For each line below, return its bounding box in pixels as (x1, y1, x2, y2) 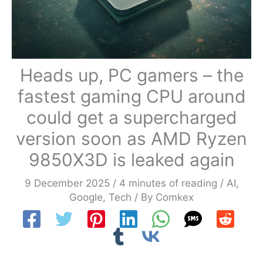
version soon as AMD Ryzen (16, 127, 247, 149)
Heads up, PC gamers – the (19, 64, 244, 86)
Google (69, 191, 103, 203)
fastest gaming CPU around (17, 85, 246, 107)
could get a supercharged (26, 106, 237, 128)
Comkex (156, 191, 194, 203)
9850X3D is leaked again (28, 149, 235, 170)
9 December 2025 (24, 177, 113, 189)
